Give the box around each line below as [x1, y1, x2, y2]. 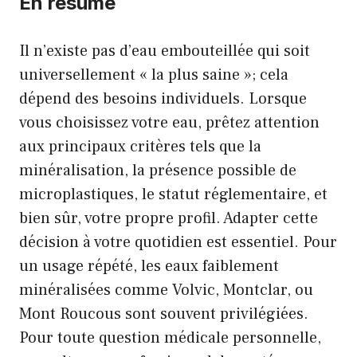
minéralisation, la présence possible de [19, 160, 296, 181]
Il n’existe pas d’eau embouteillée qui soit [19, 41, 310, 61]
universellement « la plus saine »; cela [19, 65, 288, 85]
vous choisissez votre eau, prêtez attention [19, 112, 320, 133]
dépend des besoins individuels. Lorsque [19, 88, 307, 109]
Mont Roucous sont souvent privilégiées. [19, 304, 308, 324]
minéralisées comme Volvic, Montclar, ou [19, 280, 313, 300]
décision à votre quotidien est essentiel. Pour [19, 232, 337, 253]
